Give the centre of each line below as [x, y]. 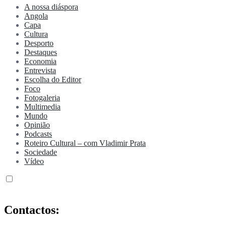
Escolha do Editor [53, 80]
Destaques [41, 52]
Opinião [37, 125]
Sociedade [41, 152]
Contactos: [32, 210]
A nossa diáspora [51, 7]
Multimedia [42, 107]
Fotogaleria [42, 98]
